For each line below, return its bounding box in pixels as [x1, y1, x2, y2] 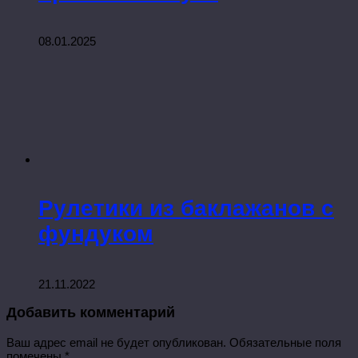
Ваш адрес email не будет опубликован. [6, 335, 226, 349]
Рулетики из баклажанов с [38, 196, 334, 221]
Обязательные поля [229, 335, 341, 349]
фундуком [38, 221, 153, 247]
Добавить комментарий [6, 304, 175, 321]
